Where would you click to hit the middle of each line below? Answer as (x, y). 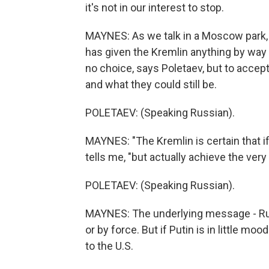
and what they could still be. (151, 84)
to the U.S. (109, 246)
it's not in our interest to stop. (155, 8)
